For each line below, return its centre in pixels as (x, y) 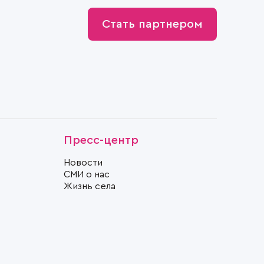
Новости (83, 162)
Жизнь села (90, 186)
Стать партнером (152, 24)
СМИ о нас (87, 174)
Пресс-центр (101, 140)
